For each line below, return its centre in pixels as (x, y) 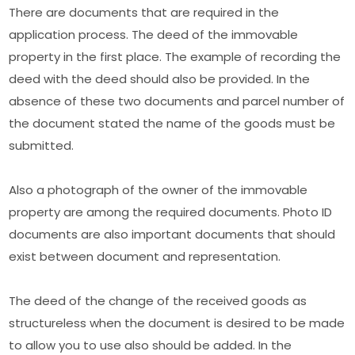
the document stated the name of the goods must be (172, 123)
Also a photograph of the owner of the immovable (158, 189)
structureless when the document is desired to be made (177, 323)
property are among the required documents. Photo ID (171, 212)
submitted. (42, 145)
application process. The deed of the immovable (154, 34)
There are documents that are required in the (144, 12)
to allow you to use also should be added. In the (151, 345)
